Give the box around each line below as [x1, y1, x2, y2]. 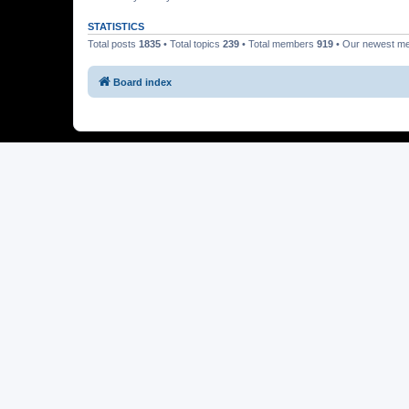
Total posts [88, 38, 139, 49]
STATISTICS [88, 21, 144, 32]
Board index [113, 76, 172, 88]
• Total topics [161, 38, 223, 49]
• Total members [239, 38, 317, 49]
